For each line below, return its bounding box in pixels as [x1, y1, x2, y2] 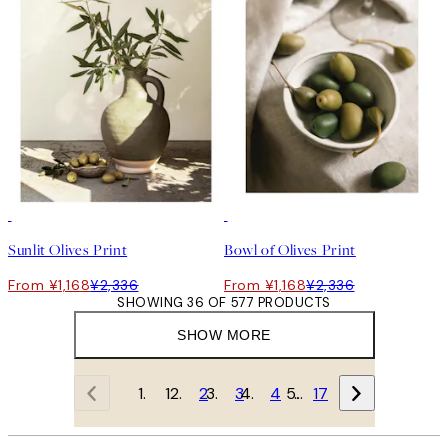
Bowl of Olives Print [224, 240, 356, 261]
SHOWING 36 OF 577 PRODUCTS [117, 294, 331, 312]
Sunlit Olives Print [8, 240, 128, 261]
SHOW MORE [176, 327, 271, 344]
